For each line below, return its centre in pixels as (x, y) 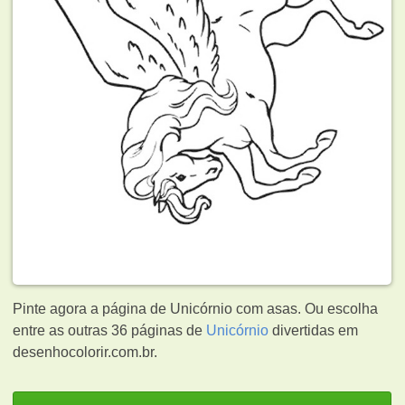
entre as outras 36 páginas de (110, 330)
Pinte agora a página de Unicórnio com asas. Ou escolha (196, 308)
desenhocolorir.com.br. (85, 352)
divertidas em (314, 330)
